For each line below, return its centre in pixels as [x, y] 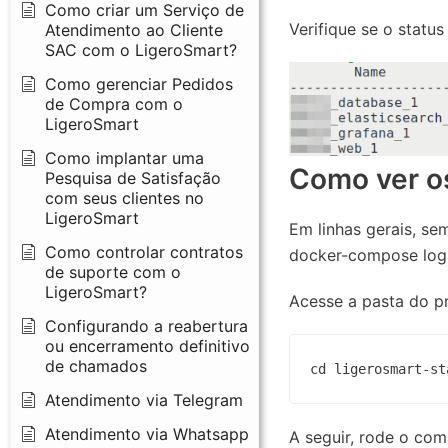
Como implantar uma [124, 157]
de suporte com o [113, 271]
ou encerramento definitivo [147, 345]
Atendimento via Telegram [144, 399]
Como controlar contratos [144, 251]
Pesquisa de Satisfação [133, 177]
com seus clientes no [124, 197]
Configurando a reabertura [146, 325]
